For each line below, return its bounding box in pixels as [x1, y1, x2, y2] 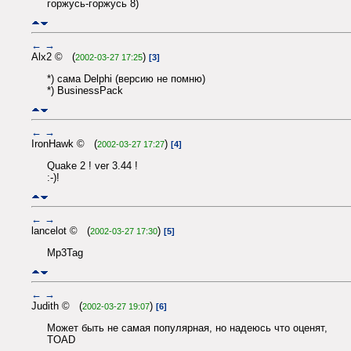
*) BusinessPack [47, 85, 123, 97]
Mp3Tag [47, 247, 83, 259]
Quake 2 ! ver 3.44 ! [47, 160, 138, 172]
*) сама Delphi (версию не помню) [47, 73, 205, 85]
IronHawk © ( [31, 137, 97, 150]
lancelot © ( [31, 224, 90, 237]
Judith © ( [31, 299, 82, 312]
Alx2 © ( [31, 50, 75, 63]
